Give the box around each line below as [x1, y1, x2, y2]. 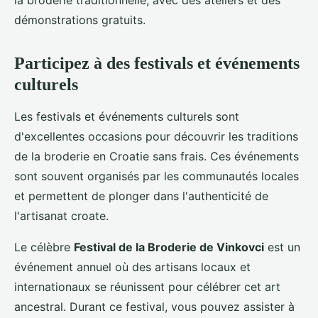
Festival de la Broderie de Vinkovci [74, 240, 264, 255]
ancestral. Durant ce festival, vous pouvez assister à [14, 300, 295, 314]
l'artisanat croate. [14, 209, 109, 224]
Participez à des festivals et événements [14, 54, 300, 73]
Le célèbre [14, 240, 74, 255]
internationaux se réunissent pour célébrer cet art [14, 280, 280, 295]
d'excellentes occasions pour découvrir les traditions [14, 129, 298, 144]
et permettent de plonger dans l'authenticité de [14, 189, 268, 204]
